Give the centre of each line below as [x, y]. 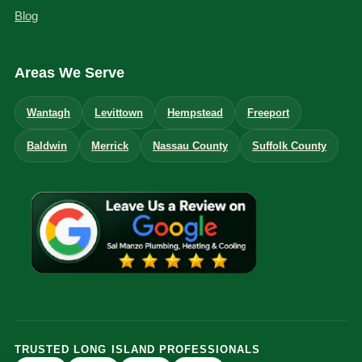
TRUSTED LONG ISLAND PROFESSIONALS [138, 350]
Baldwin [47, 146]
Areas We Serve [69, 73]
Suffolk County [289, 146]
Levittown [119, 113]
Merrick [110, 146]
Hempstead [195, 113]
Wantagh [48, 113]
